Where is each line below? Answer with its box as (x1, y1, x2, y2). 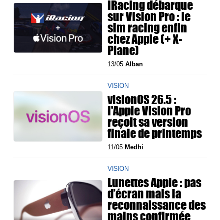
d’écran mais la (108, 185, 182, 203)
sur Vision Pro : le (108, 7, 191, 26)
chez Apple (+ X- (108, 30, 183, 48)
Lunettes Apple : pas (108, 173, 202, 192)
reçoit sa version (108, 113, 189, 131)
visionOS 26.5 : (108, 90, 177, 109)
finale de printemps (108, 124, 202, 142)
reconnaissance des (108, 196, 206, 214)
